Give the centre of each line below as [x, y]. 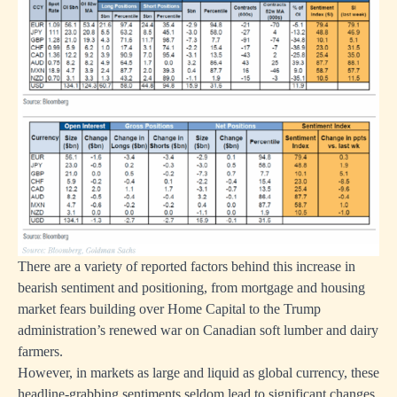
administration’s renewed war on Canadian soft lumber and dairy [198, 330]
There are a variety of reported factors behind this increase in [187, 266]
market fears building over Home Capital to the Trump [169, 308]
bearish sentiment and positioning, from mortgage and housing [191, 287]
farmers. [40, 351]
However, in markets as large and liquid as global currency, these [198, 372]
